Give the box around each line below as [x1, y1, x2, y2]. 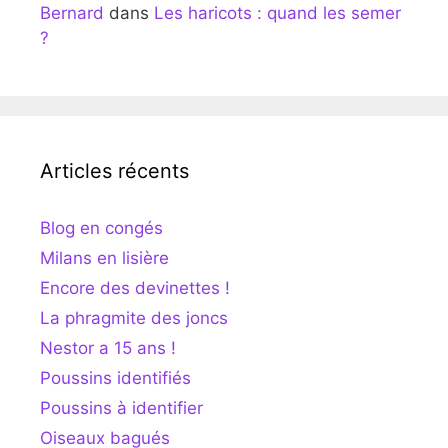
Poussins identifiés [40, 368, 191, 388]
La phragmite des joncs [40, 308, 228, 328]
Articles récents [40, 159, 189, 183]
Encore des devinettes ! [40, 278, 230, 298]
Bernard [40, 3, 104, 23]
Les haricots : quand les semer [154, 3, 401, 23]
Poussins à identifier [40, 398, 203, 418]
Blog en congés [40, 218, 163, 238]
